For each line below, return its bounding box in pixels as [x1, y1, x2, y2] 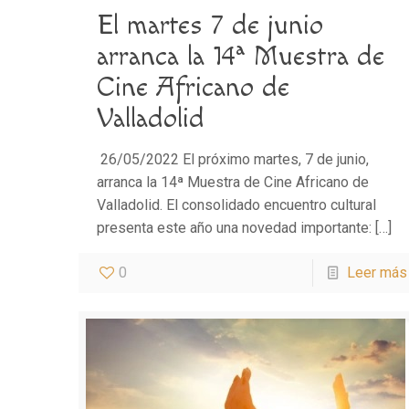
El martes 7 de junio [97, 9, 324, 43]
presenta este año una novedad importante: [97, 219, 372, 237]
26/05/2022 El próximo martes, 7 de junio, [97, 151, 370, 169]
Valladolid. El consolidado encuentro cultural [97, 196, 377, 215]
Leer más [346, 264, 407, 282]
